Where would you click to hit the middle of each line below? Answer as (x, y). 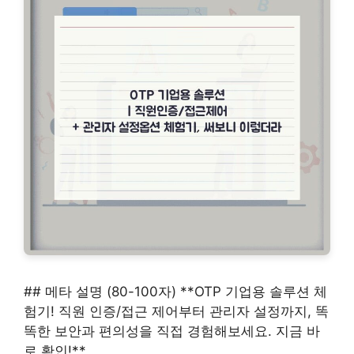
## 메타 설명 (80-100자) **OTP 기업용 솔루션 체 (175, 292)
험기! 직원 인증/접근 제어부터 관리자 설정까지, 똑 (176, 311)
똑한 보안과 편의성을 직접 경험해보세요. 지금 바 (172, 331)
